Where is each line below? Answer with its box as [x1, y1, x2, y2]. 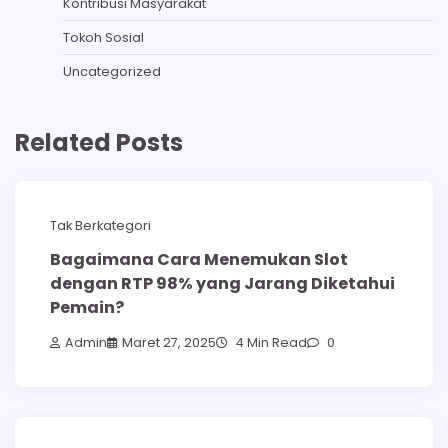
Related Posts [15, 125, 183, 159]
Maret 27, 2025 [122, 333, 216, 351]
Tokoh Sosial [63, 28, 144, 47]
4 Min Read [233, 333, 307, 351]
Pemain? [50, 296, 124, 320]
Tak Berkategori [50, 215, 151, 235]
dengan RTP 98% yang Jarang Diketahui [50, 272, 395, 296]
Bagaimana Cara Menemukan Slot [50, 248, 348, 272]
